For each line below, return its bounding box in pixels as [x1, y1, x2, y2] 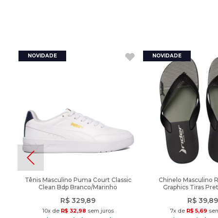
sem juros [86, 207, 114, 214]
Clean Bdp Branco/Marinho [38, 183, 117, 191]
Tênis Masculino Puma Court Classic [24, 176, 131, 183]
